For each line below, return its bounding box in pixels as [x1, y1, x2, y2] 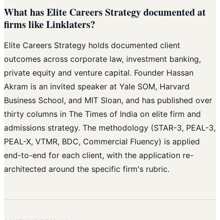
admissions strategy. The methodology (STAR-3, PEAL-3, [4, 123, 216, 133]
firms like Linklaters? [4, 17, 95, 32]
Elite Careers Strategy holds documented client [4, 40, 180, 51]
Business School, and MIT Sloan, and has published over [4, 95, 212, 106]
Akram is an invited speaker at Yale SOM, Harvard [4, 82, 190, 92]
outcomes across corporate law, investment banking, [4, 54, 201, 64]
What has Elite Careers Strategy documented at [4, 5, 206, 20]
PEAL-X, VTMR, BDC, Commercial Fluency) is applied [4, 137, 200, 147]
